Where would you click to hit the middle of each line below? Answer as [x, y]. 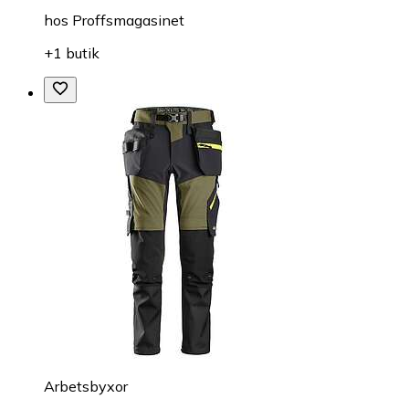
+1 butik [72, 52]
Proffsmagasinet [128, 20]
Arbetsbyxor [86, 386]
